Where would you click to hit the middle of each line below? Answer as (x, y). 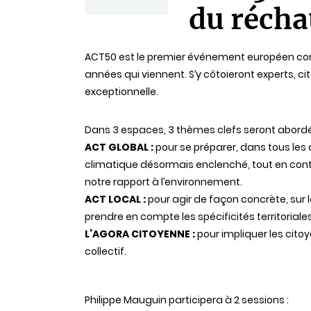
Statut (100, 20)
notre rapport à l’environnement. (163, 182)
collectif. (106, 252)
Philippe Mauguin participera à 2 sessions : (187, 300)
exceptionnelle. (121, 92)
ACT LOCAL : (115, 200)
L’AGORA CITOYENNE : (141, 234)
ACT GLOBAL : (120, 148)
